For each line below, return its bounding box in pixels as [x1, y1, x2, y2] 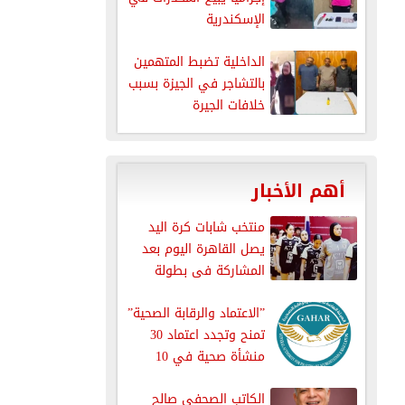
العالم [233, 279, 265, 305]
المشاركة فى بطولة [154, 258, 265, 283]
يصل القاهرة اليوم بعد [141, 236, 265, 261]
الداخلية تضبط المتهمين [133, 49, 265, 74]
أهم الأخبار [250, 173, 345, 208]
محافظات [214, 365, 265, 391]
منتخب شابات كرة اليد [147, 214, 265, 240]
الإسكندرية [205, 6, 265, 32]
